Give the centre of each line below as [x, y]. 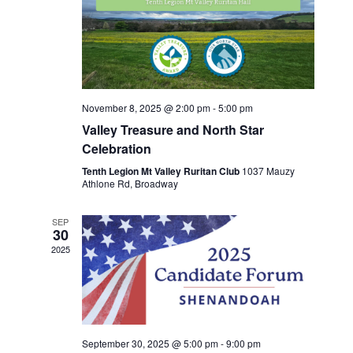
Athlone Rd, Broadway [130, 184]
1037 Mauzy [268, 171]
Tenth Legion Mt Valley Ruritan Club [162, 171]
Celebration [116, 149]
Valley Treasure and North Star [173, 130]
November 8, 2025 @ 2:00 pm [146, 108]
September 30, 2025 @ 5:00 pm [150, 344]
